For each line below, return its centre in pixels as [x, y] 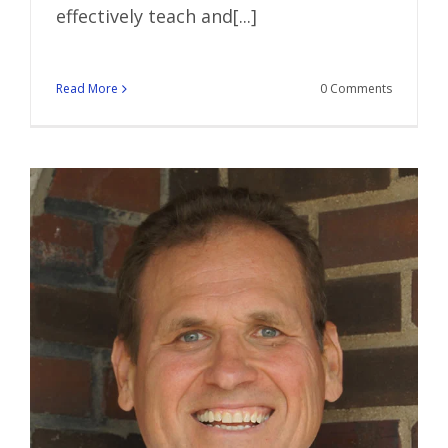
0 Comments [356, 88]
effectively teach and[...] [156, 15]
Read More [87, 88]
